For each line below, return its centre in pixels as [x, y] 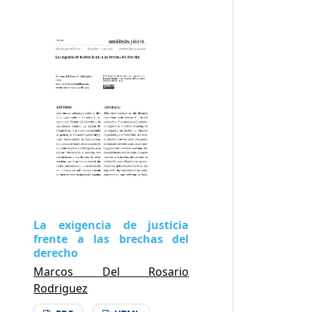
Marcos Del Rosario [111, 271]
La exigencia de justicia [111, 225]
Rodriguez [61, 288]
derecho [56, 252]
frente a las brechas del [111, 239]
